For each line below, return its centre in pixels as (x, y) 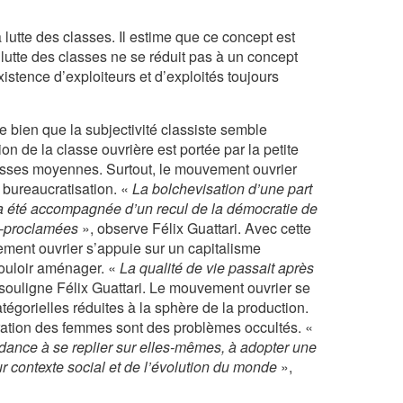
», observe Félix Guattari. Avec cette (195, 228)
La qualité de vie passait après (217, 268)
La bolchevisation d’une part (222, 188)
